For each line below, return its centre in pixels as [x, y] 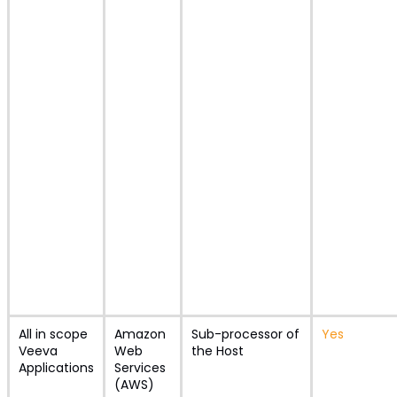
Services [140, 368]
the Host [217, 351]
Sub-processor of [245, 334]
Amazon [140, 334]
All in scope [53, 334]
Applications [56, 368]
